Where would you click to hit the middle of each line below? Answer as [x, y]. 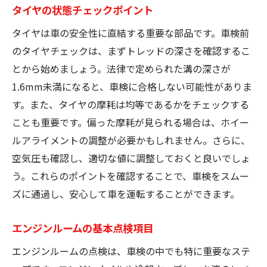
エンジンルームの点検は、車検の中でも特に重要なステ [131, 251]
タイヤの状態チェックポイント [83, 10]
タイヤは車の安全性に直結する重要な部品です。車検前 [131, 32]
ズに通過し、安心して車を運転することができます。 [126, 193]
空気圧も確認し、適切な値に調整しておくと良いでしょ [131, 158]
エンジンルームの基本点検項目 [83, 228]
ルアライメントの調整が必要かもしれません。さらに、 [131, 140]
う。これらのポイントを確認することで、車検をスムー [131, 176]
